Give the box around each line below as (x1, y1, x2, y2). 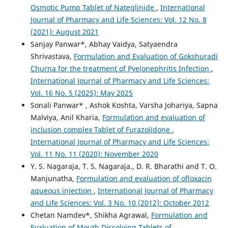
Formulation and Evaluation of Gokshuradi (73, 51, 218, 61)
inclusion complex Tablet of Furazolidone (30, 124, 172, 134)
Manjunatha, (30, 173, 76, 183)
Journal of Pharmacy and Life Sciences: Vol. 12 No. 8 (30, 14, 207, 24)
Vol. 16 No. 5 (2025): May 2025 (30, 88, 133, 98)
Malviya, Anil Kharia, (30, 112, 102, 122)
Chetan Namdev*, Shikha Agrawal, (30, 210, 151, 220)
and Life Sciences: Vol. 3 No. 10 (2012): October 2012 (30, 197, 209, 208)
